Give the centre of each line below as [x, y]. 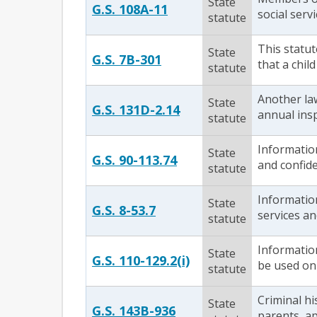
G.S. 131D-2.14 [136, 110]
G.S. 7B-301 [127, 59]
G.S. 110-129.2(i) [141, 260]
